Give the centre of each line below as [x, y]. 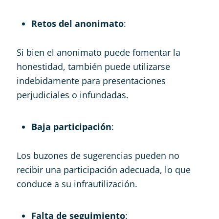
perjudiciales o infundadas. [72, 95]
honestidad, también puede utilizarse [93, 66]
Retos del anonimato [77, 23]
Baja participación [71, 126]
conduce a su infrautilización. [77, 184]
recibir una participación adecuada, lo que [103, 169]
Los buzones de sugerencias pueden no [98, 155]
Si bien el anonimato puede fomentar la [98, 52]
